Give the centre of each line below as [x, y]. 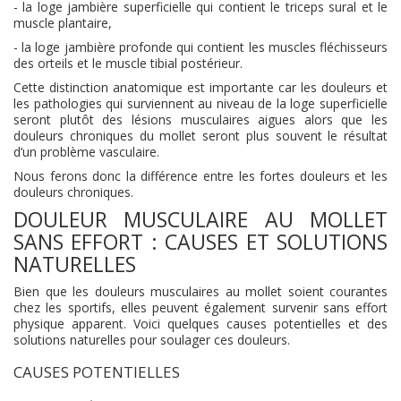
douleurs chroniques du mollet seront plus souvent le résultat [200, 136]
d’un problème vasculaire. [86, 152]
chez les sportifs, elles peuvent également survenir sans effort [200, 307]
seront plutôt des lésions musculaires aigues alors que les [200, 119]
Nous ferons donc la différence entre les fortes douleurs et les [200, 176]
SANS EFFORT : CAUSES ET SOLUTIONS [200, 242]
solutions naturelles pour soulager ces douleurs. [152, 340]
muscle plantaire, [63, 23]
